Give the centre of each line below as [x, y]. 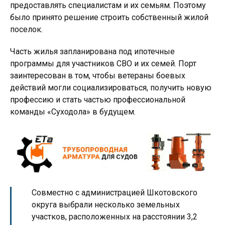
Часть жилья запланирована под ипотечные [92, 52]
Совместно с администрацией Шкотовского [115, 193]
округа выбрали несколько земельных [106, 205]
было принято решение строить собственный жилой [109, 18]
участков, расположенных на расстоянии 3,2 [115, 217]
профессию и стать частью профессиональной [98, 100]
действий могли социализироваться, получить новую [111, 88]
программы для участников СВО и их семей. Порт [103, 64]
